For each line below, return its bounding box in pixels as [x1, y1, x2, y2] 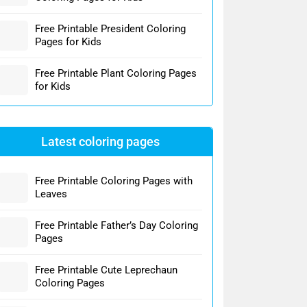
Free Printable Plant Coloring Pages [35, 67, 197, 79]
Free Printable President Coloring [35, 23, 186, 35]
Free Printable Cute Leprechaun [35, 264, 177, 276]
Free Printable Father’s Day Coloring [35, 219, 198, 232]
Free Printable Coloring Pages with [35, 175, 193, 187]
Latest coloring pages [40, 134, 160, 149]
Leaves [35, 188, 67, 200]
